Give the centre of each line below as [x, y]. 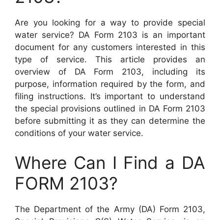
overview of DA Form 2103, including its [110, 72]
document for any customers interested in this [110, 47]
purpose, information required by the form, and [110, 84]
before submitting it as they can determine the [110, 121]
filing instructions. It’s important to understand [110, 96]
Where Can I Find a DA [110, 162]
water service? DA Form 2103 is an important [110, 35]
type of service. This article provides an [110, 59]
